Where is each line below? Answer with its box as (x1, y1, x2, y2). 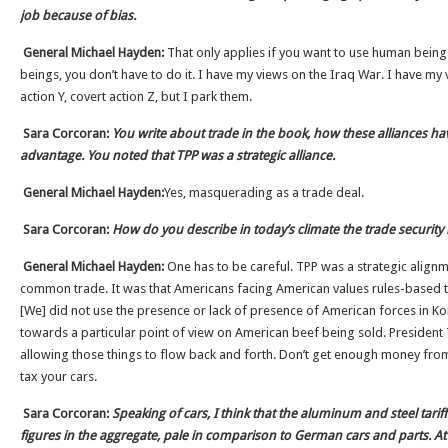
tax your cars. (20, 369, 97, 384)
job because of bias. (20, 8, 139, 23)
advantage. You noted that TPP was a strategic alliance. (20, 148, 335, 163)
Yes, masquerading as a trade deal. (164, 185, 364, 200)
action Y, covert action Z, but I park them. (20, 89, 252, 104)
